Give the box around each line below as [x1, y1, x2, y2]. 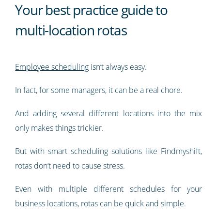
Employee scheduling [15, 62, 89, 73]
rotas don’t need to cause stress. [15, 160, 125, 171]
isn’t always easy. [89, 62, 147, 73]
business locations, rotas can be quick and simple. [15, 198, 186, 209]
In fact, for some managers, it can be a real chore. [15, 85, 183, 96]
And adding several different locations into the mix [15, 108, 202, 119]
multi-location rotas [15, 21, 127, 40]
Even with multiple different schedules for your [15, 184, 202, 195]
